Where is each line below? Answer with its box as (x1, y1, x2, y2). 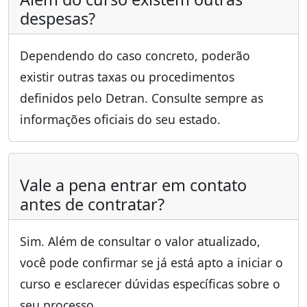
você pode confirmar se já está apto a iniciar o (20, 254, 283, 271)
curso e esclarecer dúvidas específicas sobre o (20, 275, 280, 293)
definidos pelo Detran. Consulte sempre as (20, 90, 263, 107)
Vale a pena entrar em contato (20, 174, 247, 197)
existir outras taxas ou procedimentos (20, 69, 234, 86)
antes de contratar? (20, 193, 164, 216)
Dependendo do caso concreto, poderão (20, 47, 250, 64)
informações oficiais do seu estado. (20, 111, 221, 128)
